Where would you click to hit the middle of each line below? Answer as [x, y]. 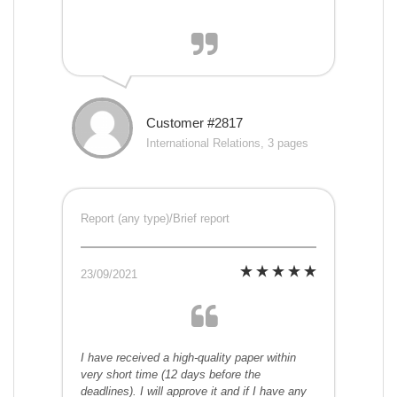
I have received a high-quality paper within [188, 358]
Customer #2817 [195, 123]
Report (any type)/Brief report [155, 219]
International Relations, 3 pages [227, 144]
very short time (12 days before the [171, 375]
